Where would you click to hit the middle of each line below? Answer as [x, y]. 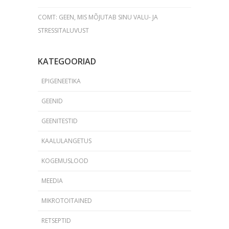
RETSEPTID [56, 220]
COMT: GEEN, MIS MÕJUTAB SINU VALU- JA [98, 17]
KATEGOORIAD [67, 61]
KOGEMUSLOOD [65, 161]
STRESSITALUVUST [63, 30]
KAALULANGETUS [66, 141]
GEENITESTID [60, 121]
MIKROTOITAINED [67, 200]
